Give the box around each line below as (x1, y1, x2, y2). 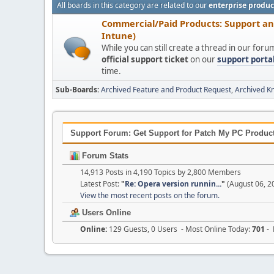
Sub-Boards (56, 84, 97, 95)
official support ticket (102, 54, 188, 65)
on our (188, 54, 217, 65)
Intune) (102, 29, 136, 42)
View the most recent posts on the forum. (80, 190, 220, 201)
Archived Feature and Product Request (101, 84, 231, 95)
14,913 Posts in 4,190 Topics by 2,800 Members (80, 166, 241, 177)
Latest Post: (80, 178, 121, 189)
